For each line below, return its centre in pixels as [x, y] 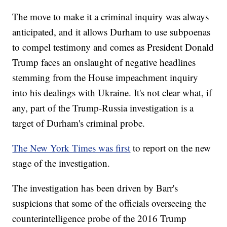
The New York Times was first [71, 148]
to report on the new [172, 148]
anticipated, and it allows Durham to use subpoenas [111, 32]
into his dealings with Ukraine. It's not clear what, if [112, 93]
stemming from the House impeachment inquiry [105, 78]
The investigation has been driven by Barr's [95, 188]
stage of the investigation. [61, 163]
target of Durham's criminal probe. [79, 123]
